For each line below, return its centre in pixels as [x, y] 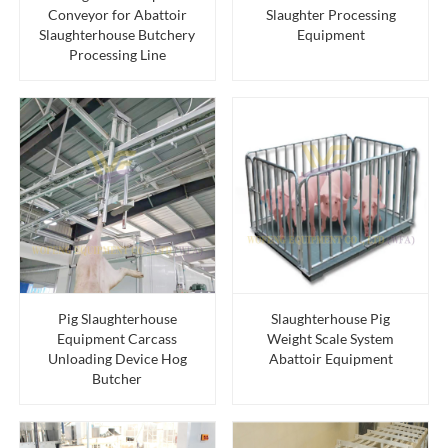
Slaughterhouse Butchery [117, 34]
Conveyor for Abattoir [117, 14]
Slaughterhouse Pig [331, 319]
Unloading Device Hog [117, 359]
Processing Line [117, 54]
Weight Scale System [331, 339]
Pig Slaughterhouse [117, 319]
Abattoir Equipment [330, 359]
